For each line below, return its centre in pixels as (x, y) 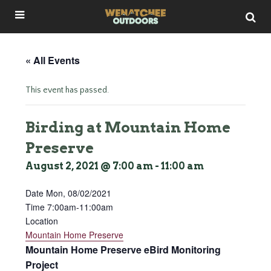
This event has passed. (67, 90)
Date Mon (44, 193)
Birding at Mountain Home (128, 127)
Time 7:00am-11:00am (69, 207)
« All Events (53, 60)
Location (42, 221)
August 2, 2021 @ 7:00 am (89, 166)
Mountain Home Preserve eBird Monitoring (123, 250)
